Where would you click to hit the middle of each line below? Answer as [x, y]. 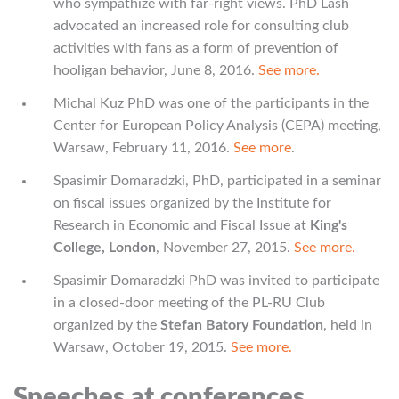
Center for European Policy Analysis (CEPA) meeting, [217, 126]
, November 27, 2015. [225, 248]
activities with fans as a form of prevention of [196, 48]
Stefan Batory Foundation [242, 325]
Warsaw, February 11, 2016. [143, 148]
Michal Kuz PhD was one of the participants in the [211, 103]
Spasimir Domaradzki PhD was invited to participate [216, 281]
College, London [105, 248]
